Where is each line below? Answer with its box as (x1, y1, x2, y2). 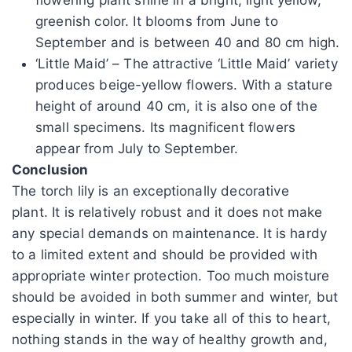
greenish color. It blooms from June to (35, 13, 278, 29)
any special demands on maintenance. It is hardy (12, 225, 328, 241)
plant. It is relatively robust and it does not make (12, 203, 323, 220)
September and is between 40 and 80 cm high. (35, 34, 340, 50)
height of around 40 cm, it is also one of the (35, 97, 317, 114)
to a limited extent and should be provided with (12, 246, 318, 262)
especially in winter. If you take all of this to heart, (12, 310, 332, 326)
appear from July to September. (35, 140, 239, 156)
